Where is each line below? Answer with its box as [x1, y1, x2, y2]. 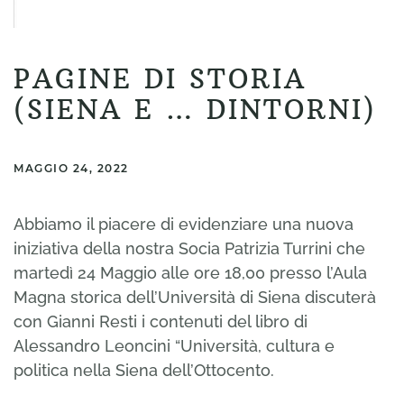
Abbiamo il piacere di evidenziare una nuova [14, 214, 353, 234]
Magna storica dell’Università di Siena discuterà [14, 287, 376, 307]
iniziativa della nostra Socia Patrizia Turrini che [14, 238, 365, 258]
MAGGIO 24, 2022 [14, 161, 129, 175]
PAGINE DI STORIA [14, 62, 307, 96]
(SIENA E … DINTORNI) [14, 93, 377, 126]
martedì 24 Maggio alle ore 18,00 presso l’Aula [14, 262, 367, 282]
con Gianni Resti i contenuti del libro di [14, 311, 308, 331]
